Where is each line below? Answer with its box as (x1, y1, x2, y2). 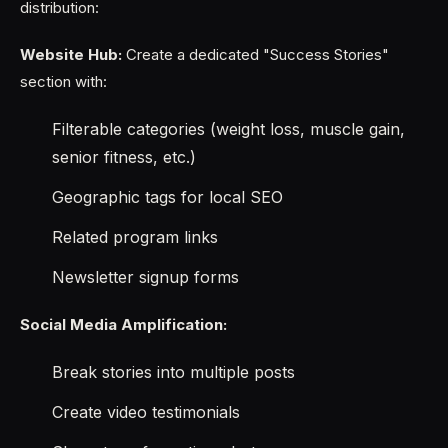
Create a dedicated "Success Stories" (122, 45, 389, 64)
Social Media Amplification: (20, 315, 227, 334)
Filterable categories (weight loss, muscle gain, (52, 119, 405, 139)
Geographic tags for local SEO (52, 187, 283, 207)
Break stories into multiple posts (52, 362, 295, 382)
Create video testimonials (52, 402, 240, 422)
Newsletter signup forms (52, 267, 239, 287)
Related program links (52, 227, 218, 247)
